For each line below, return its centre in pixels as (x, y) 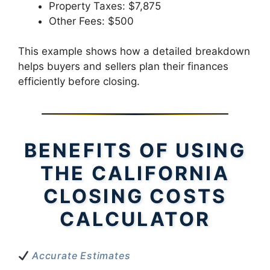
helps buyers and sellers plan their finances (123, 67)
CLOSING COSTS (135, 196)
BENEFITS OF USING (135, 151)
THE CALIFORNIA (135, 174)
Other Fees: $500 (91, 21)
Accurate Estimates (80, 256)
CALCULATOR (135, 219)
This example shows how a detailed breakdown (134, 52)
